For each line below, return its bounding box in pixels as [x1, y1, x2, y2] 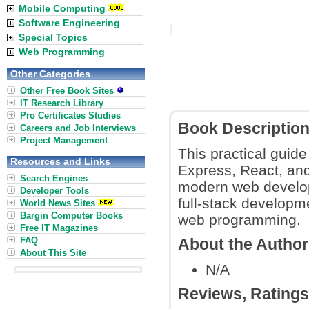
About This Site [20, 248, 86, 258]
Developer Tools [20, 186, 89, 196]
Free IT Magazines [20, 223, 98, 233]
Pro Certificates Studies [20, 110, 121, 121]
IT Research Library [20, 98, 103, 108]
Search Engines [20, 173, 88, 183]
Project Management [20, 135, 108, 146]
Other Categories [10, 68, 90, 79]
